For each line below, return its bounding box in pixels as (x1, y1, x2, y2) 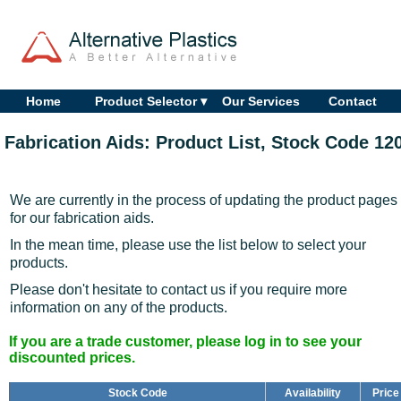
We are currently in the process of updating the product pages (10, 192, 397, 208)
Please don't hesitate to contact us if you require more (10, 281, 347, 297)
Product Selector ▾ (95, 93, 208, 108)
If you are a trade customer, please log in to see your (9, 333, 362, 349)
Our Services (222, 93, 301, 108)
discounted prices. (9, 349, 135, 365)
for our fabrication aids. (10, 209, 154, 226)
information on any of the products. (10, 299, 227, 315)
